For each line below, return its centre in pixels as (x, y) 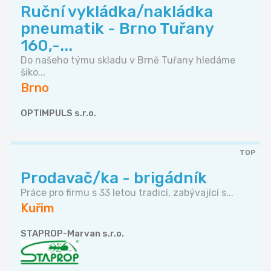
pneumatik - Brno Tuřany (117, 29)
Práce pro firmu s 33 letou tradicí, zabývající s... (127, 193)
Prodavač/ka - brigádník (114, 178)
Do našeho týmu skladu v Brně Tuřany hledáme (128, 60)
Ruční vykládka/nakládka (117, 12)
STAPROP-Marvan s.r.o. (72, 234)
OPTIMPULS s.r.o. (58, 113)
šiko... (33, 73)
